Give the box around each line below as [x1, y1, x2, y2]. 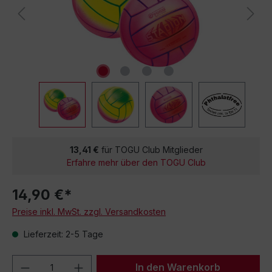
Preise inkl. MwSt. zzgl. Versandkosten [12, 206, 166, 217]
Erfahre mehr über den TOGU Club [66, 157, 206, 168]
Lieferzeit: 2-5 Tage [21, 229, 103, 239]
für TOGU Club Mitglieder [98, 144, 203, 155]
